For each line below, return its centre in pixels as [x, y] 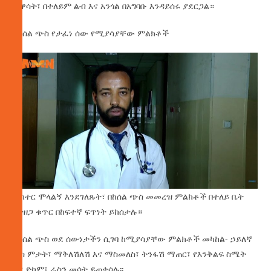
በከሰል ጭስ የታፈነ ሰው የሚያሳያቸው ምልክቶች [91, 33]
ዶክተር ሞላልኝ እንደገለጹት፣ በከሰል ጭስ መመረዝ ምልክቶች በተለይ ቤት [129, 196]
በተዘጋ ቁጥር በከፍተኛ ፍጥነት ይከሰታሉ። [78, 211]
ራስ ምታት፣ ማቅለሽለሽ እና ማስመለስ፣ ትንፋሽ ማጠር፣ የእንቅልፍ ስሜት [130, 253]
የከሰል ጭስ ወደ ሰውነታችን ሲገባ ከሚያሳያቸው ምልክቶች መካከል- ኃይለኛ [133, 238]
